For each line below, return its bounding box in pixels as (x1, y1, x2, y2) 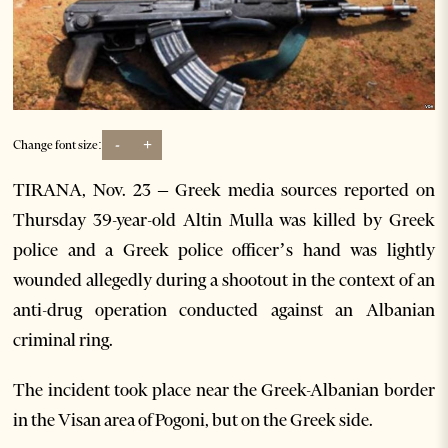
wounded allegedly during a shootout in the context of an (13, 268, 435, 291)
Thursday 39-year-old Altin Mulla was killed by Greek (13, 208, 435, 231)
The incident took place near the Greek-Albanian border (13, 378, 435, 401)
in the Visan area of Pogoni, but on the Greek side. (13, 408, 374, 431)
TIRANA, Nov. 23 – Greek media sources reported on (13, 178, 435, 201)
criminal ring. (13, 328, 114, 351)
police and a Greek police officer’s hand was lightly (13, 238, 435, 261)
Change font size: (13, 137, 103, 153)
